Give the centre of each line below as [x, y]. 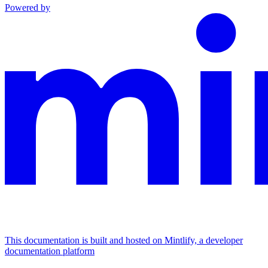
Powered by [28, 7]
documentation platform [50, 251]
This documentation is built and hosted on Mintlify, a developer [124, 240]
